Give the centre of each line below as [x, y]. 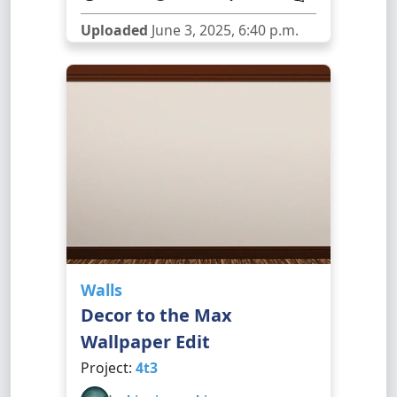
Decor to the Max [156, 315]
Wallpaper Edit [145, 342]
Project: [108, 368]
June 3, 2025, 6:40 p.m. [223, 30]
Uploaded [114, 30]
